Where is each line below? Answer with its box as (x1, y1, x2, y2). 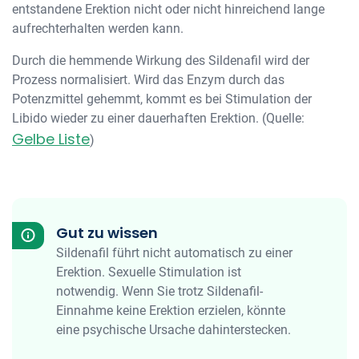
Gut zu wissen (56, 223, 158, 243)
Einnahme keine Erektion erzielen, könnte (56, 303, 285, 318)
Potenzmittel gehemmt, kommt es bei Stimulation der (12, 91, 312, 107)
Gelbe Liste (12, 129, 90, 149)
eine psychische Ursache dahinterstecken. (56, 322, 291, 337)
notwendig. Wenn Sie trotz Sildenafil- (56, 284, 263, 299)
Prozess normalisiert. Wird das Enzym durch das (12, 72, 284, 87)
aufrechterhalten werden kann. (12, 21, 184, 36)
